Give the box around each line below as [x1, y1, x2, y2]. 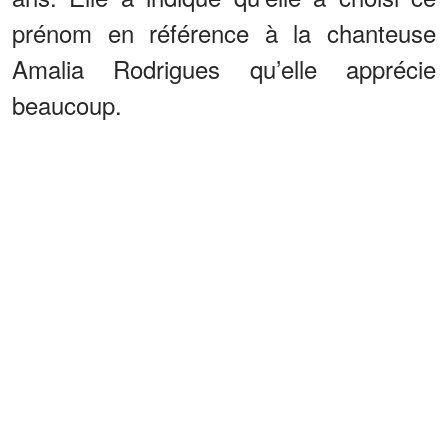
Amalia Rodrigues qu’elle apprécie [12, 50, 436, 86]
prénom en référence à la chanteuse [12, 14, 436, 50]
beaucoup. [12, 86, 122, 122]
